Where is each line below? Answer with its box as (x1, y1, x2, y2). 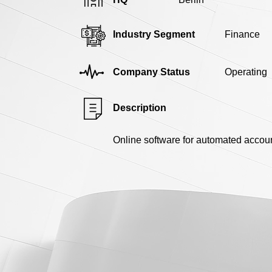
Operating (225, 66, 267, 77)
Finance (225, 29, 260, 39)
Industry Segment (113, 29, 195, 39)
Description (113, 102, 166, 113)
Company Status (113, 66, 190, 77)
